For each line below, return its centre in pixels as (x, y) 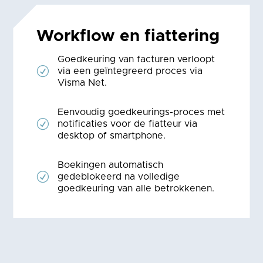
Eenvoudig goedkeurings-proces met (141, 112)
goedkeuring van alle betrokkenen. (138, 188)
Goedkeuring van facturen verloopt (136, 59)
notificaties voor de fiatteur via (128, 124)
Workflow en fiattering (128, 36)
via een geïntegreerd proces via (130, 71)
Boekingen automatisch (111, 165)
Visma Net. (82, 82)
